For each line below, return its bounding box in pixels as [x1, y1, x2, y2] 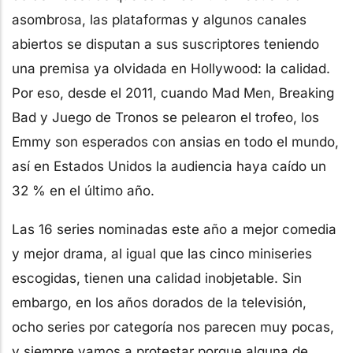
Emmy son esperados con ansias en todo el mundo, [12, 133, 339, 150]
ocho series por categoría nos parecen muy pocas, [12, 318, 334, 335]
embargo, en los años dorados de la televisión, [12, 294, 307, 310]
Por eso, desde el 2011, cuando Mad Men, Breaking [12, 84, 334, 101]
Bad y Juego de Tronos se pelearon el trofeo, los [12, 109, 319, 125]
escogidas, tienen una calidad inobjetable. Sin [12, 269, 302, 286]
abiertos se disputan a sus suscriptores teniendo [12, 35, 319, 52]
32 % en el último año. [12, 182, 154, 199]
